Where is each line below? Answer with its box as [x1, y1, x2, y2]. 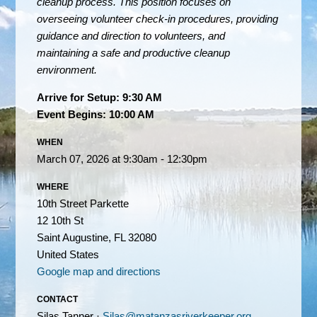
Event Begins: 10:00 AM [37, 108, 155, 121]
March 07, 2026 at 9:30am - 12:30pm [37, 153, 208, 166]
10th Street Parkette [37, 197, 129, 210]
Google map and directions [37, 265, 161, 278]
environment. [37, 64, 98, 76]
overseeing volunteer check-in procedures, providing [37, 13, 279, 25]
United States [37, 248, 100, 261]
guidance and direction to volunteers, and [37, 30, 226, 42]
